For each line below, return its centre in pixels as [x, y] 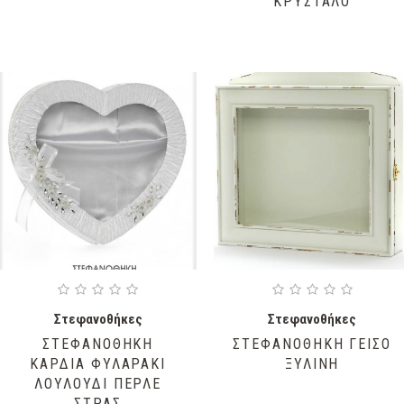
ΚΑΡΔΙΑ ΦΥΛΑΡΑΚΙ [98, 363]
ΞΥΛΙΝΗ [312, 363]
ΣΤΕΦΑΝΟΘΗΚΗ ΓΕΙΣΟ [312, 344]
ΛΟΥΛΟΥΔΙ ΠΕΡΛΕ [98, 383]
